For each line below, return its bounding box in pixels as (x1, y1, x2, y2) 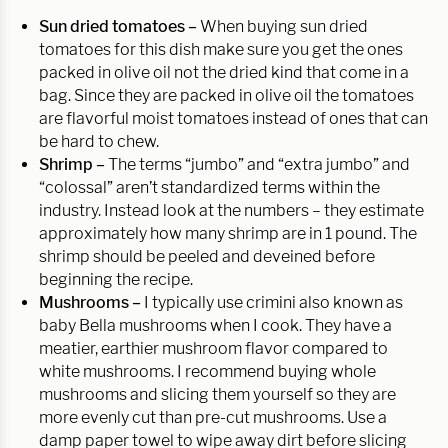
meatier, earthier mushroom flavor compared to (39, 339, 388, 359)
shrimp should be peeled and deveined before (39, 247, 375, 267)
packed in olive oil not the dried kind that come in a (39, 63, 409, 83)
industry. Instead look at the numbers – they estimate (39, 201, 424, 221)
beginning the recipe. (39, 270, 193, 290)
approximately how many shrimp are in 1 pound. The (39, 224, 417, 244)
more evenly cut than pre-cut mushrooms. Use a (39, 408, 387, 428)
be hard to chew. (39, 132, 159, 152)
